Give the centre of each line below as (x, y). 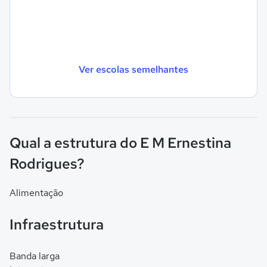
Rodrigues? (47, 164)
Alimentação (36, 193)
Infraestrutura (57, 224)
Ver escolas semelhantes (133, 69)
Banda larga (35, 256)
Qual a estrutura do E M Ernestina (120, 143)
